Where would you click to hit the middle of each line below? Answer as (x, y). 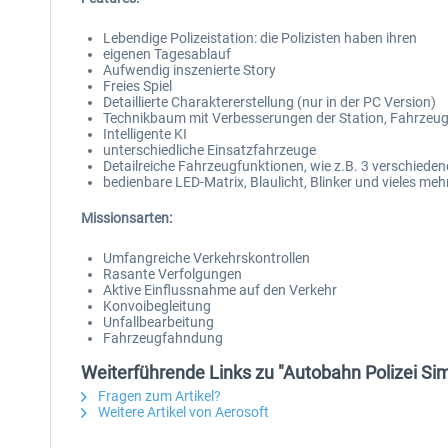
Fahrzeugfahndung (163, 338)
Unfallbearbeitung (158, 322)
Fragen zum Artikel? (158, 396)
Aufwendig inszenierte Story (189, 70)
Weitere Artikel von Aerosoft (182, 412)
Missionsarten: (126, 218)
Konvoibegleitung (157, 306)
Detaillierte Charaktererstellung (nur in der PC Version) (269, 102)
